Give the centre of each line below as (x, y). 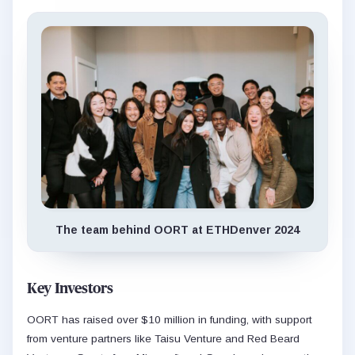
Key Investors (70, 289)
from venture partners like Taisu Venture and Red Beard (163, 338)
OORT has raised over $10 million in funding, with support (170, 319)
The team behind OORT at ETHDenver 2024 (177, 229)
